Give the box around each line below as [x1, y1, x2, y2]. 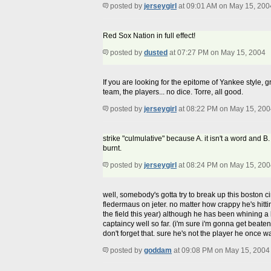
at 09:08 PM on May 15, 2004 [172, 246, 270, 255]
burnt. [103, 144, 122, 153]
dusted [144, 48, 168, 57]
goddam [144, 246, 172, 255]
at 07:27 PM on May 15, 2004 [168, 48, 266, 57]
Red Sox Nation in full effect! [103, 31, 195, 41]
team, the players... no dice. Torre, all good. [103, 88, 243, 97]
